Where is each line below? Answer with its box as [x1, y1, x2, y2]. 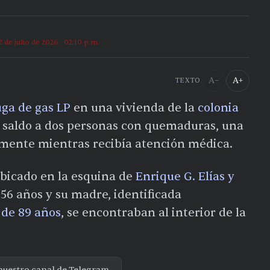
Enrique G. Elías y [136, 169, 234, 184]
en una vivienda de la [71, 100, 198, 115]
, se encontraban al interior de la [61, 205, 246, 220]
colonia [198, 100, 239, 115]
